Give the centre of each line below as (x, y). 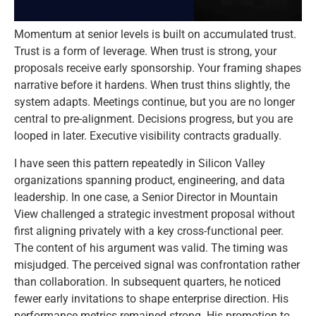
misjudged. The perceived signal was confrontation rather (157, 265)
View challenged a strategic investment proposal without (154, 214)
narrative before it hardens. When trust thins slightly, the (152, 85)
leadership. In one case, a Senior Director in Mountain (146, 197)
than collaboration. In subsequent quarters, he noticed (147, 281)
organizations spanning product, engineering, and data (150, 180)
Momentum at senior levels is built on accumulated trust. (155, 35)
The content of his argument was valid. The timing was (151, 248)
